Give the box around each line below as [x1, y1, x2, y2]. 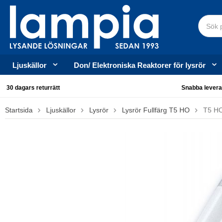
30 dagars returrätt [5, 84, 60, 91]
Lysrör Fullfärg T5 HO [122, 106, 190, 114]
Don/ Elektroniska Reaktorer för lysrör [74, 61, 206, 69]
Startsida [5, 106, 33, 114]
